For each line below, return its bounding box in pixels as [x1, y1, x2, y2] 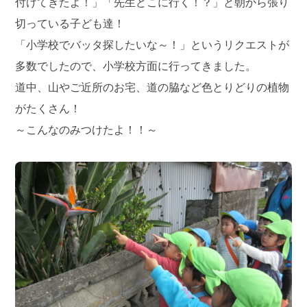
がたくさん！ [15, 102, 82, 114]
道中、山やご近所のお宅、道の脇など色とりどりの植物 [15, 81, 290, 93]
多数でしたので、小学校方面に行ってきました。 [15, 60, 257, 72]
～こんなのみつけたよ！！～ [15, 123, 158, 136]
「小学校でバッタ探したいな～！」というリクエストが [15, 38, 290, 51]
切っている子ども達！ [15, 17, 125, 29]
